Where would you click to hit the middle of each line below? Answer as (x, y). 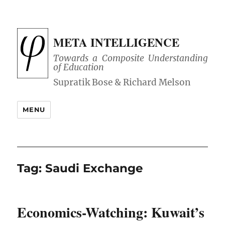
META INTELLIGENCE (117, 42)
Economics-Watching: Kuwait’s (111, 212)
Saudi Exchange (94, 168)
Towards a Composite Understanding (131, 59)
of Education (79, 68)
